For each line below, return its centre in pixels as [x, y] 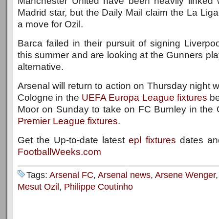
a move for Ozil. [50, 24]
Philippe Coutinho [99, 187]
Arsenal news [124, 175]
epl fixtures [152, 140]
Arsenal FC [71, 175]
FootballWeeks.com [59, 152]
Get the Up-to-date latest [73, 140]
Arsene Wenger [185, 175]
